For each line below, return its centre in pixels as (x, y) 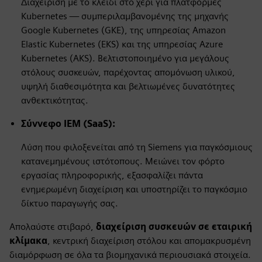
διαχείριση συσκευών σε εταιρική (174, 227)
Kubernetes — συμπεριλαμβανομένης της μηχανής (125, 16)
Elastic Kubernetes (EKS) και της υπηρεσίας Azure (122, 44)
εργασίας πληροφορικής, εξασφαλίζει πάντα (112, 175)
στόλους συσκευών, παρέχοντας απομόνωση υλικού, (128, 72)
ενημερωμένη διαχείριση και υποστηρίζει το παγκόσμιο (134, 189)
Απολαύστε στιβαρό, (53, 227)
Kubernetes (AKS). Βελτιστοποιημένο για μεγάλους (125, 58)
